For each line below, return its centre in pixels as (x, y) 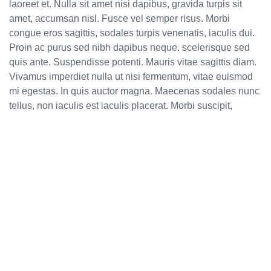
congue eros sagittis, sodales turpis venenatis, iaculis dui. (132, 33)
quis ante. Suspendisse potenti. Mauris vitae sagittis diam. (133, 62)
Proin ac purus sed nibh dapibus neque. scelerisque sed (129, 48)
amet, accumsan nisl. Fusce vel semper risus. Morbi (119, 19)
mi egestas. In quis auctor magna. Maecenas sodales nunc (134, 91)
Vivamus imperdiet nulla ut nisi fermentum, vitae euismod (131, 77)
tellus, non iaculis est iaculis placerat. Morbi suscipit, (121, 106)
